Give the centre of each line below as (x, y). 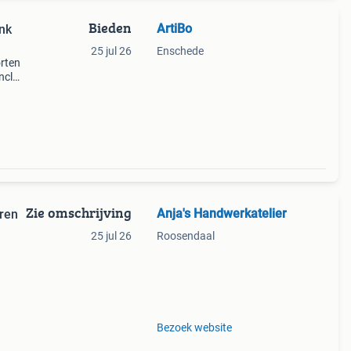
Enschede (180, 51)
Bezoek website (194, 327)
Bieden (110, 28)
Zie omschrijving (78, 213)
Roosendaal (185, 236)
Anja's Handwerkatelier (221, 213)
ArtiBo (174, 29)
